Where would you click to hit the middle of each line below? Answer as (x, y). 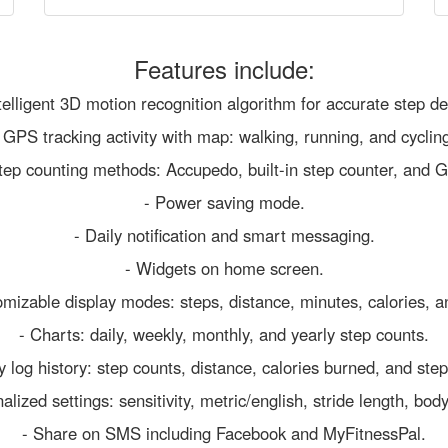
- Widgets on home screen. (224, 267)
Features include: (224, 68)
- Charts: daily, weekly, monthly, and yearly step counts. (224, 333)
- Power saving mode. (224, 201)
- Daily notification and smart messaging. (224, 234)
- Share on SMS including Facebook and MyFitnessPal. (224, 432)
